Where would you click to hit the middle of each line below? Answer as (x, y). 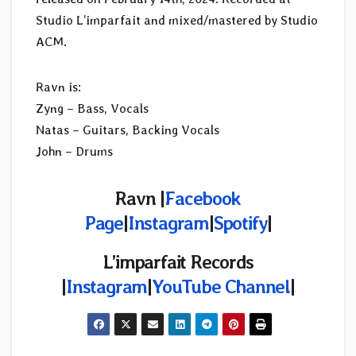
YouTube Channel (221, 286)
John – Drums (74, 151)
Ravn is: (58, 87)
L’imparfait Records (178, 261)
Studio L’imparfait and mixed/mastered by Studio (177, 20)
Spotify (240, 222)
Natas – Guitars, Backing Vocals (128, 130)
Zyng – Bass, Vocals (92, 108)
